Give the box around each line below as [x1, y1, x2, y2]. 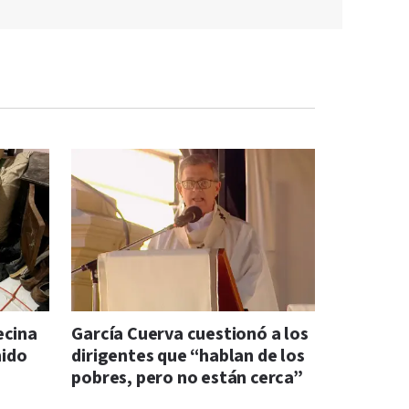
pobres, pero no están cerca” [71, 365, 303, 390]
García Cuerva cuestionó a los [71, 321, 309, 346]
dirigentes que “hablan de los [71, 343, 305, 368]
